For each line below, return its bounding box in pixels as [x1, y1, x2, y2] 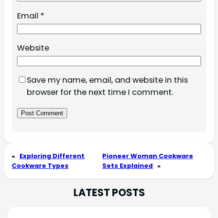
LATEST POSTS [73, 185, 145, 200]
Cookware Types [12, 161, 69, 170]
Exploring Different [19, 151, 85, 161]
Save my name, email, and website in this [26, 74, 188, 86]
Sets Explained [102, 161, 153, 170]
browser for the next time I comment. [26, 87, 173, 98]
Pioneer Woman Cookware [102, 151, 194, 161]
